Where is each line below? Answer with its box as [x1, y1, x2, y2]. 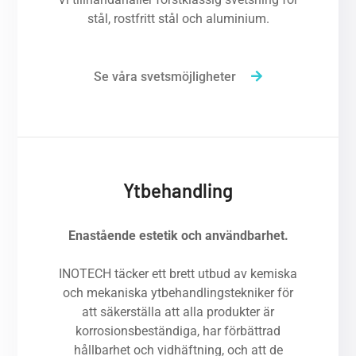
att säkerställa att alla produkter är [82, 304, 274, 319]
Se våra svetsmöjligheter [94, 69, 236, 84]
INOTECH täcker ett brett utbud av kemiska [59, 266, 297, 281]
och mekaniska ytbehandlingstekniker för [63, 285, 293, 300]
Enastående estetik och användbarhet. [68, 228, 288, 243]
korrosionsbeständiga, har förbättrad [75, 323, 281, 339]
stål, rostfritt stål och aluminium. [87, 11, 269, 26]
